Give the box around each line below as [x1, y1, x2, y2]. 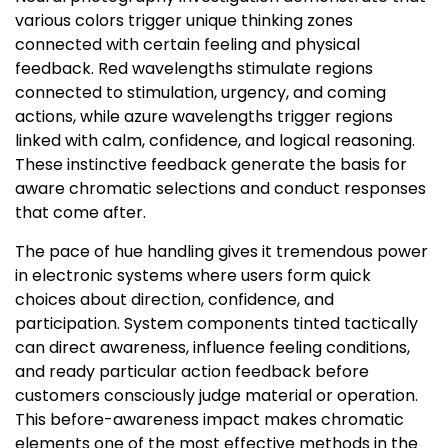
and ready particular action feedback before [15, 360, 369, 384]
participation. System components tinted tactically [15, 312, 418, 336]
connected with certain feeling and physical [15, 33, 360, 57]
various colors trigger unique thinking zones [15, 9, 353, 33]
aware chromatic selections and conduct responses [15, 177, 426, 201]
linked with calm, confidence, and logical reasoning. [15, 129, 415, 153]
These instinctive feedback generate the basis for [15, 153, 407, 177]
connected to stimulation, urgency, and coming [15, 81, 386, 105]
